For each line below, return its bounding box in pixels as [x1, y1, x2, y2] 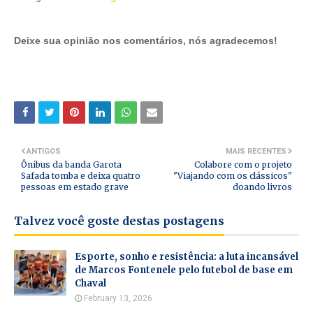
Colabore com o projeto [194, 159, 292, 170]
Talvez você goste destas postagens [14, 214, 224, 228]
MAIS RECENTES [226, 147, 286, 156]
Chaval [75, 277, 106, 289]
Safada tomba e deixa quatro [21, 170, 140, 181]
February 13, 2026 [84, 293, 152, 303]
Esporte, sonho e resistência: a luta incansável [75, 251, 298, 263]
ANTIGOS [27, 147, 61, 156]
